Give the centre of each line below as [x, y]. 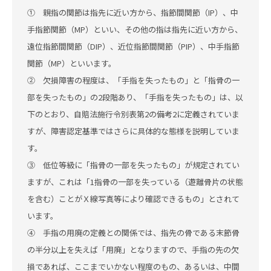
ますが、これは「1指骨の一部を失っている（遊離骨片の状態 [135, 182]
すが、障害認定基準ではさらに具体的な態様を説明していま [133, 131]
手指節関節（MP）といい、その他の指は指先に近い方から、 [135, 29]
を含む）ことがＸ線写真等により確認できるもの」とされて [133, 199]
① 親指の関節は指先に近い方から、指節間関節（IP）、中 [133, 12]
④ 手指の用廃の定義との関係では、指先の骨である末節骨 [133, 233]
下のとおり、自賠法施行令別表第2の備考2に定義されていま [133, 114]
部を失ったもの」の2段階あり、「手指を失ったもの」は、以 [135, 97]
